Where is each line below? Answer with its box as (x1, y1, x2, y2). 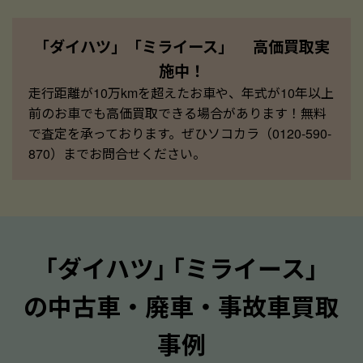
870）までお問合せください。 (28, 143, 206, 163)
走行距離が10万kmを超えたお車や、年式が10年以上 (28, 83, 334, 102)
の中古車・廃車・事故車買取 (23, 288, 340, 323)
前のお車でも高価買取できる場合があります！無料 (28, 103, 327, 122)
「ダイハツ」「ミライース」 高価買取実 (33, 34, 330, 58)
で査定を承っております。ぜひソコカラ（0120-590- (28, 123, 331, 143)
